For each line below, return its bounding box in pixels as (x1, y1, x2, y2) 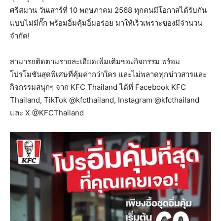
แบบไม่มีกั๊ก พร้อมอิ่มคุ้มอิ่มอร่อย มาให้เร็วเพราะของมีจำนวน (10, 18, 202, 28)
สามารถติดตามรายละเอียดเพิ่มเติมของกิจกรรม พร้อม (10, 57, 180, 67)
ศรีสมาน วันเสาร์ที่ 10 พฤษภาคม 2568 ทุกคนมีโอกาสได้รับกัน (10, 5, 207, 15)
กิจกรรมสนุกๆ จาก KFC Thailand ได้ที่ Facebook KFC (10, 82, 186, 92)
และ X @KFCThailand (10, 108, 84, 118)
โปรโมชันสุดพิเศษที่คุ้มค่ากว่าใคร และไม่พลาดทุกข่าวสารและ (10, 70, 207, 79)
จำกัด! (10, 31, 30, 41)
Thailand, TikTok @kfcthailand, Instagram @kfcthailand (10, 95, 199, 105)
